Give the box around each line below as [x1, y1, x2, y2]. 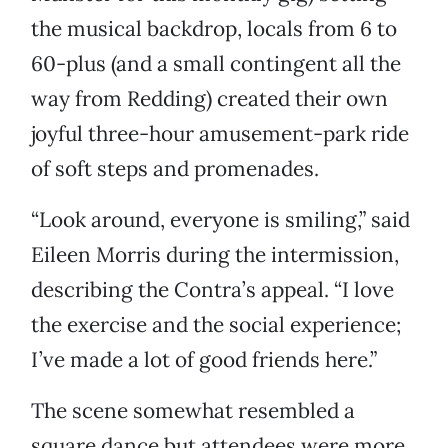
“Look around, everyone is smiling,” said [31, 206, 410, 234]
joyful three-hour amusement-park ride [31, 120, 409, 148]
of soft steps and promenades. [31, 155, 319, 183]
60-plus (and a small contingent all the [31, 50, 401, 78]
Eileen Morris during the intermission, [31, 241, 399, 269]
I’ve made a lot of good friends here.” [31, 346, 377, 374]
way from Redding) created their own [31, 85, 388, 113]
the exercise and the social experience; [31, 311, 401, 339]
